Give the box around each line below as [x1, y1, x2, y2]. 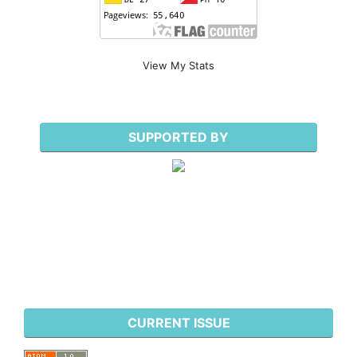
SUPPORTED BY [128, 128, 229, 145]
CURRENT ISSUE [127, 315, 230, 331]
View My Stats [143, 58, 214, 72]
